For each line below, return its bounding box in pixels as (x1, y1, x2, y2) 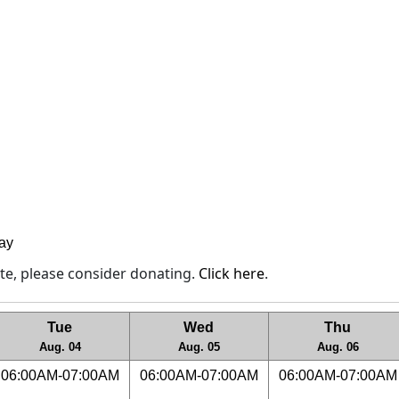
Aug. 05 (177, 340, 220, 354)
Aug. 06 (316, 340, 359, 354)
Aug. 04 (38, 340, 81, 354)
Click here (199, 264, 265, 283)
